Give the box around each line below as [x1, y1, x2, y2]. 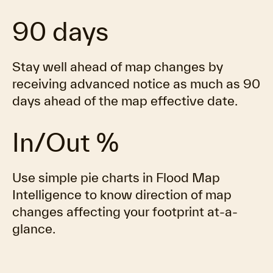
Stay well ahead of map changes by [12, 59, 223, 74]
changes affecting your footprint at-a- [12, 204, 238, 219]
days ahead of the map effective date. [12, 93, 238, 108]
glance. [12, 221, 55, 236]
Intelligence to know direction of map [12, 187, 232, 202]
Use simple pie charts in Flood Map [12, 170, 220, 185]
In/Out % [12, 127, 119, 157]
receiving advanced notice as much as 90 [12, 76, 260, 91]
